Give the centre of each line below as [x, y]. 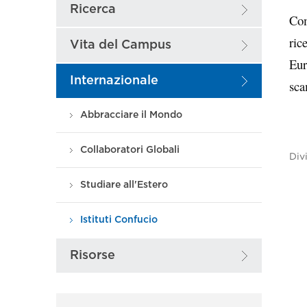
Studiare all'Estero [124, 185]
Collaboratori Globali [130, 150]
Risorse [93, 255]
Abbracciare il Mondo [131, 115]
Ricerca [93, 9]
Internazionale [114, 81]
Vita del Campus [121, 45]
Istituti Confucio [119, 220]
